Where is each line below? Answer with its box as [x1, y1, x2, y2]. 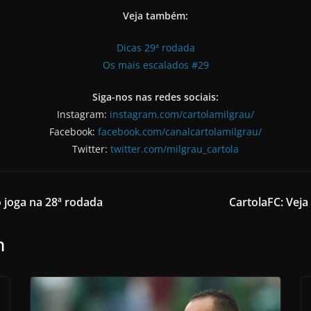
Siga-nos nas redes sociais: [92, 90, 219, 103]
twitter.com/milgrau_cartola [110, 142, 239, 155]
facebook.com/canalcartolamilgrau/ [98, 124, 262, 138]
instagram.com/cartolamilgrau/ [110, 107, 254, 121]
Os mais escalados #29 [102, 58, 209, 72]
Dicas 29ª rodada [116, 40, 195, 54]
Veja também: [123, 8, 188, 22]
